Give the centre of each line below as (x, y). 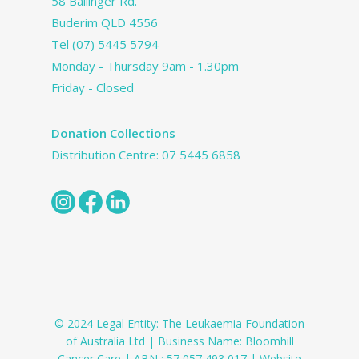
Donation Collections (113, 133)
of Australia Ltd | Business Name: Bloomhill (179, 341)
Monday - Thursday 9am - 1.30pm (145, 65)
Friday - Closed (93, 87)
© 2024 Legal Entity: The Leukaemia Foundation (179, 323)
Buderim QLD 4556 (105, 22)
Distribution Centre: (107, 154)
